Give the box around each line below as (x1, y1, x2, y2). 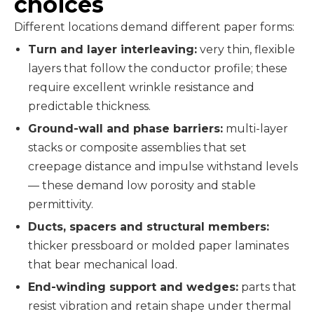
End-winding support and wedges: (28, 280, 238, 294)
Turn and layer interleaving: (28, 43, 197, 56)
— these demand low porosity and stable (28, 179, 256, 192)
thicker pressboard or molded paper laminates (28, 239, 289, 252)
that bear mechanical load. (28, 258, 177, 271)
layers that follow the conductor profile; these (28, 62, 287, 75)
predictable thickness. (28, 100, 151, 113)
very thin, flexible (197, 43, 295, 56)
